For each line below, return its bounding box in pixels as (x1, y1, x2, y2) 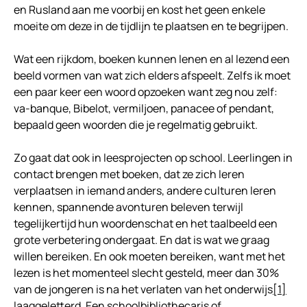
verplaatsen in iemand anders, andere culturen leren (14, 183, 276, 199)
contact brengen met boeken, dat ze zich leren (14, 167, 245, 182)
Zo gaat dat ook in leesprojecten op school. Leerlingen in (14, 150, 293, 166)
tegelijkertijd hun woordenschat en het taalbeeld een (14, 216, 278, 232)
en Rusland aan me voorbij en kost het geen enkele (14, 2, 265, 18)
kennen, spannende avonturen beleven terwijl (14, 199, 243, 215)
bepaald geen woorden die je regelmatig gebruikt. (14, 117, 258, 133)
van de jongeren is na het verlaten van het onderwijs (14, 282, 273, 297)
